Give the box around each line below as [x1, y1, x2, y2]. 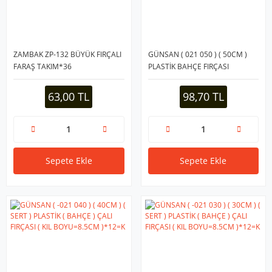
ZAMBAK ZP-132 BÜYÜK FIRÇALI [13, 49, 121, 59]
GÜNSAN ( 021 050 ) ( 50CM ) [148, 49, 247, 59]
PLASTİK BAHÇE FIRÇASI [148, 61, 229, 72]
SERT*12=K [148, 73, 186, 84]
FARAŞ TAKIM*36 [13, 61, 72, 72]
